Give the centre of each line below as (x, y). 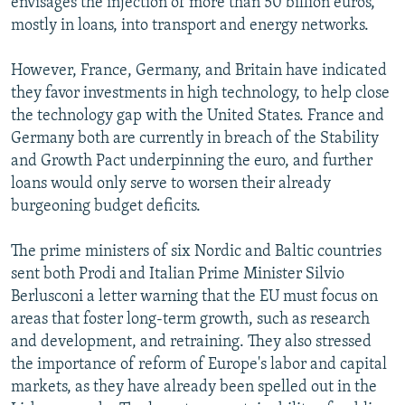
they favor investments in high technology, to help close (200, 93)
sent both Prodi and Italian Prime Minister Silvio (178, 274)
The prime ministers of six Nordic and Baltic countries (196, 251)
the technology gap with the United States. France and (198, 116)
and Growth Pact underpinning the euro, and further (192, 161)
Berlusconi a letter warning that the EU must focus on (194, 297)
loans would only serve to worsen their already (171, 184)
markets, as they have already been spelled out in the (194, 387)
